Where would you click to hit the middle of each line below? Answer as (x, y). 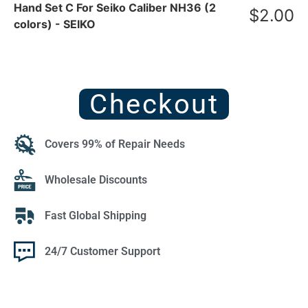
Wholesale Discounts (96, 180)
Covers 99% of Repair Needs (115, 144)
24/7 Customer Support (102, 252)
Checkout (154, 104)
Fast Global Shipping (96, 216)
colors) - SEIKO (55, 24)
